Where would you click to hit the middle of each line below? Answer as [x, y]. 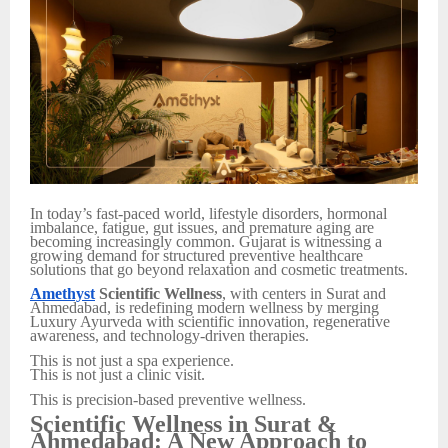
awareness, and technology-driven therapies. [169, 336]
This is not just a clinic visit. [117, 374]
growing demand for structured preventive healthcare [196, 255]
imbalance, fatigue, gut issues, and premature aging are [202, 227]
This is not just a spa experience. [132, 360]
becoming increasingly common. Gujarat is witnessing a [206, 241]
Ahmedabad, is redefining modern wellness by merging [204, 308]
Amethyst [62, 294]
